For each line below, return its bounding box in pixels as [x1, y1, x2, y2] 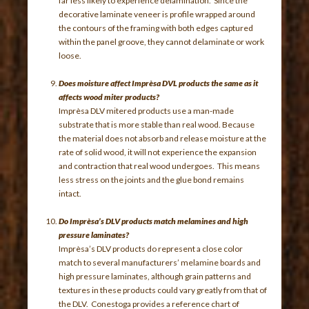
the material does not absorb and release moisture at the [59, 132, 267, 143]
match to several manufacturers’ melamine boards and [59, 257, 261, 268]
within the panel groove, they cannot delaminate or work [59, 36, 265, 47]
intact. [59, 188, 85, 199]
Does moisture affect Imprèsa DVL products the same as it [59, 77, 259, 88]
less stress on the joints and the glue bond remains [59, 174, 245, 185]
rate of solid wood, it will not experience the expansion [59, 146, 257, 157]
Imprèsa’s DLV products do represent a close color [59, 243, 243, 254]
